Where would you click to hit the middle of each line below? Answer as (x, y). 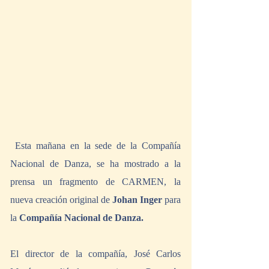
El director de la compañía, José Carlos (95, 254)
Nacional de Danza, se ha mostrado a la (95, 164)
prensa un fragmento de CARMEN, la (95, 182)
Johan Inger (138, 200)
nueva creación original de (61, 200)
